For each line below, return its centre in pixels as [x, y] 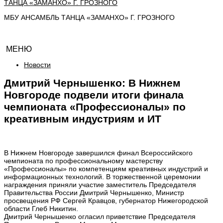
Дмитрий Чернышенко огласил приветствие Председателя [100, 216]
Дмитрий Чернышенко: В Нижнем [92, 83]
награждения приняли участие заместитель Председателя [100, 184]
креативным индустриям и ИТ [83, 119]
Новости [37, 64]
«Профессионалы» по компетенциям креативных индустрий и [106, 168]
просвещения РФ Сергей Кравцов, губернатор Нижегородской [106, 200]
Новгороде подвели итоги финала [94, 95]
